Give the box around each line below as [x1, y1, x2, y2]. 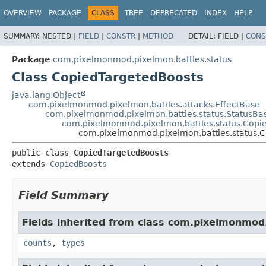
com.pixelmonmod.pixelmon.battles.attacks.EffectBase [28, 99, 260, 109]
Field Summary [18, 188, 109, 201]
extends [12, 159, 50, 169]
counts [23, 237, 52, 248]
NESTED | [42, 31, 78, 40]
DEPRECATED [150, 9, 197, 17]
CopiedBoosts [50, 159, 107, 169]
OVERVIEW [4, 9, 42, 17]
